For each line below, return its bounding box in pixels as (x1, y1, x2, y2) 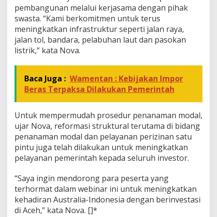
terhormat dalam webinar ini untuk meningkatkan (15, 184, 197, 195)
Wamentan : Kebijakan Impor (70, 73, 183, 84)
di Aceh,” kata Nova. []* (15, 205, 97, 216)
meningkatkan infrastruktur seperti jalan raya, (15, 24, 184, 35)
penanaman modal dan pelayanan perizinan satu (15, 131, 192, 142)
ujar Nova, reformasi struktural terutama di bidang (15, 121, 200, 132)
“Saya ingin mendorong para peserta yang (15, 173, 169, 184)
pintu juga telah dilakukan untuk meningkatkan (15, 142, 188, 153)
